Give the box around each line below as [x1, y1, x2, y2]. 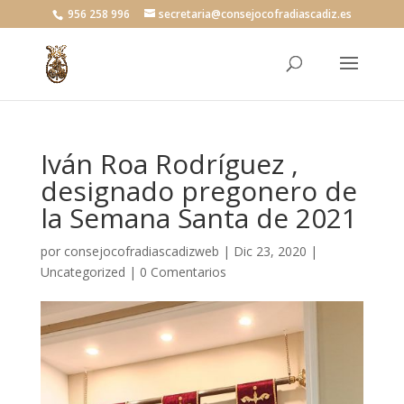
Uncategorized [40, 263, 125, 280]
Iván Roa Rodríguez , [40, 145, 298, 182]
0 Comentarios [139, 263, 226, 280]
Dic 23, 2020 [233, 243, 307, 260]
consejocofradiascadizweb [63, 243, 219, 260]
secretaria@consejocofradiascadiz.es [158, 6, 352, 22]
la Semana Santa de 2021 [40, 199, 357, 236]
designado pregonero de [40, 172, 357, 209]
